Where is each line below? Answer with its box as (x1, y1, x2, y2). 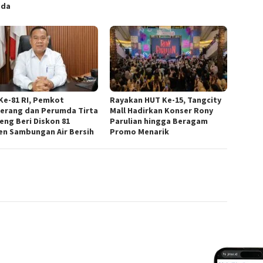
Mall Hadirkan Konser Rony (110, 105, 214, 116)
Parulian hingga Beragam (110, 116, 208, 127)
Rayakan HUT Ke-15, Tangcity (110, 95, 222, 106)
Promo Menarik (110, 126, 170, 137)
